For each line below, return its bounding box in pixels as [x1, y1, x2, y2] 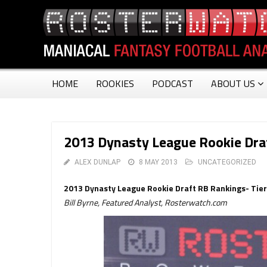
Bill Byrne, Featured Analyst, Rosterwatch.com [64, 196, 227, 209]
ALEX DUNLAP [74, 158, 120, 166]
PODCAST [152, 76, 193, 91]
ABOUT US [211, 76, 255, 91]
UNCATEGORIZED [198, 158, 256, 166]
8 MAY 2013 [139, 158, 178, 166]
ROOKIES [96, 76, 134, 91]
